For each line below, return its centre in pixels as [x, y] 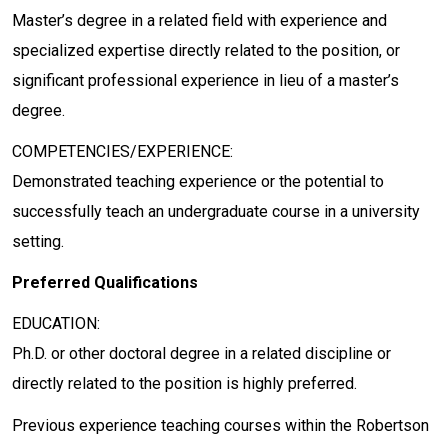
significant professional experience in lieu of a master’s [205, 80]
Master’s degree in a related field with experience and [199, 20]
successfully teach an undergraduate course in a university [216, 211]
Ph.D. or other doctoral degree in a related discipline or [201, 354]
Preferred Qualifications [105, 283]
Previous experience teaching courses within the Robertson [220, 425]
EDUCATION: [56, 324]
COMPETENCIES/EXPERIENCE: [122, 151]
